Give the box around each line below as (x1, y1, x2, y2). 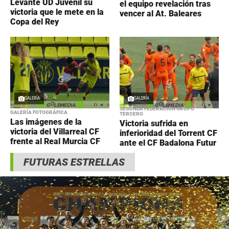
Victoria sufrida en (120, 119, 188, 129)
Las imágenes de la (10, 117, 82, 127)
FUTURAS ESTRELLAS (24, 156, 125, 169)
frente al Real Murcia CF (10, 136, 100, 147)
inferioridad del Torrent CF (120, 128, 217, 139)
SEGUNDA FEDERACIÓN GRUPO (120, 106, 194, 112)
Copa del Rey (10, 17, 59, 27)
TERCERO (120, 111, 143, 117)
